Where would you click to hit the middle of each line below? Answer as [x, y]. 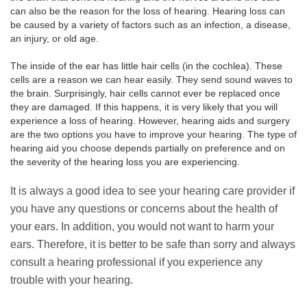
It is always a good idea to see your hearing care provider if [152, 191]
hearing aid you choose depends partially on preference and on [148, 148]
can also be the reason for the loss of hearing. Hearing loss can [148, 11]
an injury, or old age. [54, 39]
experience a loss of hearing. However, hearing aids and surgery [150, 121]
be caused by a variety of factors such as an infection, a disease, [150, 25]
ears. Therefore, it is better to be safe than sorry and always [153, 245]
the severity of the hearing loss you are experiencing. [125, 162]
